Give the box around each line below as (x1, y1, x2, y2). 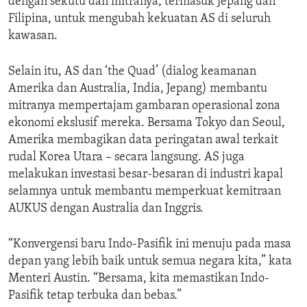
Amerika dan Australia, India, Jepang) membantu (8, 82, 267, 96)
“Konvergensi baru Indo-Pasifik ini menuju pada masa (8, 238, 291, 251)
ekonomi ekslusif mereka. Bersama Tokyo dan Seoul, (8, 116, 285, 130)
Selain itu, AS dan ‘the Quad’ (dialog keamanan (8, 65, 256, 79)
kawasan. (8, 29, 58, 43)
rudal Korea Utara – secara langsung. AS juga (8, 151, 245, 164)
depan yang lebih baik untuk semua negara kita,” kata (8, 255, 292, 269)
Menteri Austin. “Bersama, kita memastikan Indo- (8, 272, 269, 286)
